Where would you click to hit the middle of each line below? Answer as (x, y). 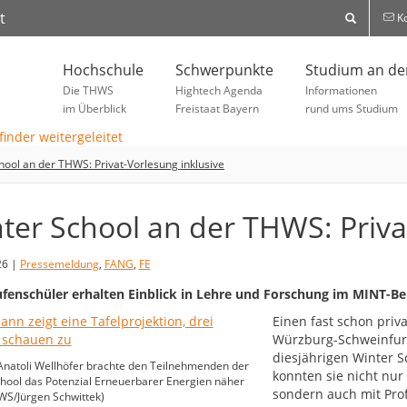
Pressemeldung (59, 264)
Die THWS (88, 90)
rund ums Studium (352, 109)
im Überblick (94, 109)
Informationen (341, 90)
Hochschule (103, 70)
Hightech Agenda (219, 90)
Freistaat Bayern (217, 109)
